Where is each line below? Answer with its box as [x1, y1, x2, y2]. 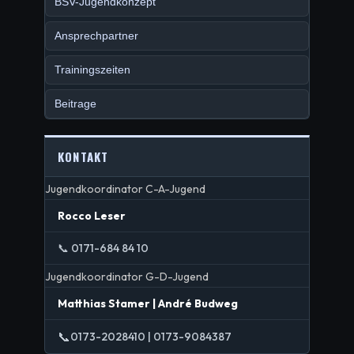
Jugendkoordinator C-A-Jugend [45, 182, 205, 196]
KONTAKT [58, 148, 109, 165]
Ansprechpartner [55, 29, 138, 42]
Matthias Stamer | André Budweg [58, 296, 238, 311]
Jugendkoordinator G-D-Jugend [45, 269, 209, 284]
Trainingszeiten [55, 63, 130, 76]
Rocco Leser [58, 209, 126, 223]
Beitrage [55, 97, 96, 110]
